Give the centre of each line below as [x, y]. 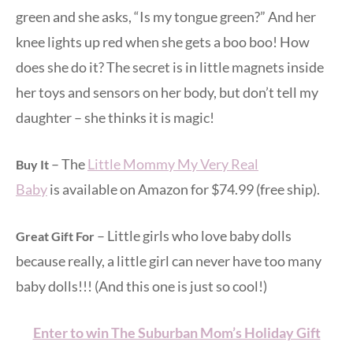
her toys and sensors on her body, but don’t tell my [167, 92]
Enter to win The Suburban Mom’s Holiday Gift [176, 332]
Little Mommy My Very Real [173, 163]
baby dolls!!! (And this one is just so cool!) [141, 286]
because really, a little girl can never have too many [169, 260]
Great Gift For [55, 236]
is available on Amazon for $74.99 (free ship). [184, 189]
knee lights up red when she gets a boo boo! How [163, 41]
